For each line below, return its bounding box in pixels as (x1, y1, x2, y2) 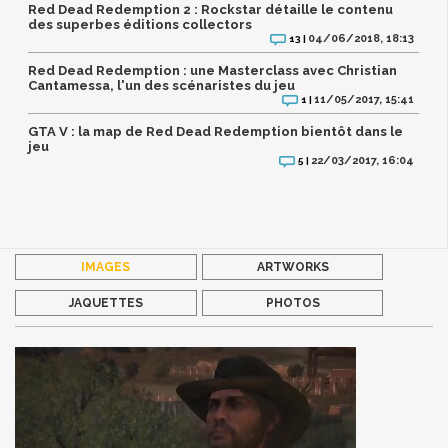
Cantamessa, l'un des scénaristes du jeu (28, 78, 296, 94)
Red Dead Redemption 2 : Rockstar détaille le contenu (28, 2, 394, 18)
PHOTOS (265, 295, 320, 310)
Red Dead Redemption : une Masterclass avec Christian (28, 63, 398, 79)
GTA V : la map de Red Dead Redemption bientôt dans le (28, 124, 404, 140)
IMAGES (81, 259, 131, 274)
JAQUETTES (68, 295, 143, 310)
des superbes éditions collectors (28, 17, 253, 33)
